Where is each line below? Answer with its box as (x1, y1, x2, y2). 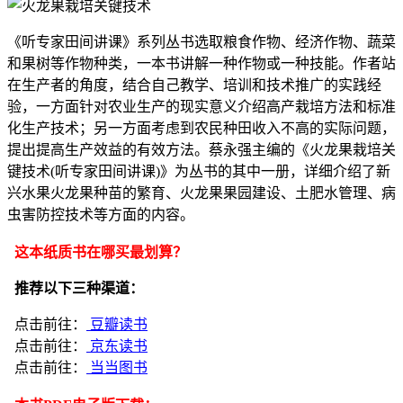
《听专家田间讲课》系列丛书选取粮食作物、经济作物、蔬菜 (7, 34, 396, 49)
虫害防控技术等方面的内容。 (7, 207, 194, 222)
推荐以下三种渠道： (7, 281, 144, 296)
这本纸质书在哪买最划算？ (7, 245, 187, 260)
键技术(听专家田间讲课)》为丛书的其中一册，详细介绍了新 (7, 164, 390, 179)
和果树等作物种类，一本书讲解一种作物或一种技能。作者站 (7, 56, 396, 71)
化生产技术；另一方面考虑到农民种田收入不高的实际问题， (7, 121, 396, 136)
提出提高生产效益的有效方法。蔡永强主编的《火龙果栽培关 (7, 142, 396, 157)
